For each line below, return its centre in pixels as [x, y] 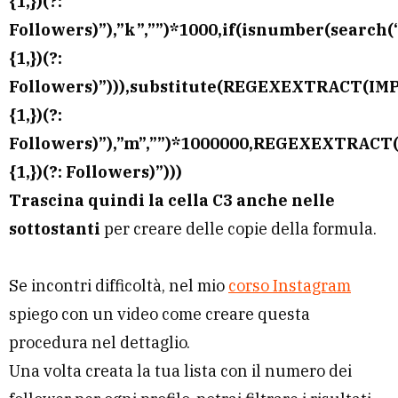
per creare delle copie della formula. [239, 228]
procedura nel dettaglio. [99, 342]
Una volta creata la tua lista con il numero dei [180, 370]
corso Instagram [290, 285]
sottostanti [55, 228]
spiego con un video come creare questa [159, 314]
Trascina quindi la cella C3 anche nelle [172, 200]
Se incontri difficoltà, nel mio [119, 285]
